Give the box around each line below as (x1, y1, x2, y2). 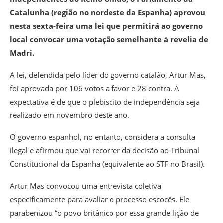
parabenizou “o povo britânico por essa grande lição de (10, 207, 199, 218)
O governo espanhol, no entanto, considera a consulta (10, 131, 195, 142)
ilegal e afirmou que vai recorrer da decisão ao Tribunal (10, 145, 199, 155)
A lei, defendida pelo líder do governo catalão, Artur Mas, (10, 69, 206, 80)
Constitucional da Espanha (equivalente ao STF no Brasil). (10, 158, 205, 169)
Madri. (10, 47, 34, 58)
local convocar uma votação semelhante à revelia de (10, 34, 208, 44)
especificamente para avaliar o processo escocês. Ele (10, 194, 189, 204)
